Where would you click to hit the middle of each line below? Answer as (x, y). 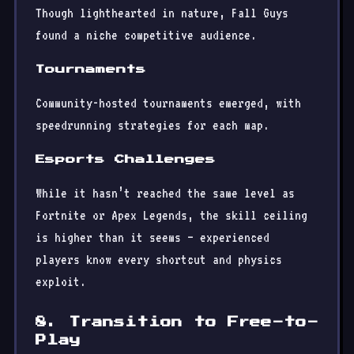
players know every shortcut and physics (159, 260)
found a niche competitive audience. (146, 35)
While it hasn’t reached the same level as (165, 193)
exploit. (61, 282)
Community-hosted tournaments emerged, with (168, 103)
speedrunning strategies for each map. (153, 125)
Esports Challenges (126, 160)
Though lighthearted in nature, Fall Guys (162, 13)
